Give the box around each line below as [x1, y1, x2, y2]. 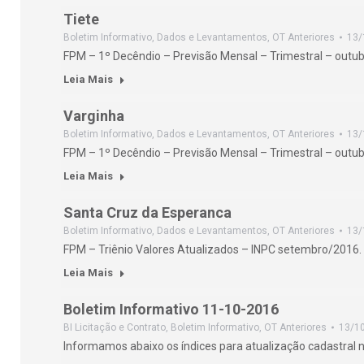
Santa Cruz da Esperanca [63, 204, 232, 221]
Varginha [63, 107, 124, 124]
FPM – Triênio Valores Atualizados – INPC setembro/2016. [63, 243, 362, 256]
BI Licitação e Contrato [63, 322, 166, 333]
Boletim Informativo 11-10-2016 [63, 301, 279, 318]
